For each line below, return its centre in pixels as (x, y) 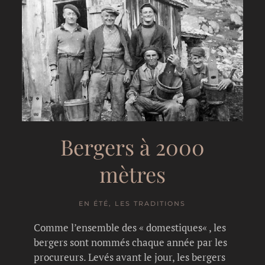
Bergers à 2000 (132, 146)
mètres (132, 174)
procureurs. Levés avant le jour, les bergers (130, 257)
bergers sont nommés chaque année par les (131, 242)
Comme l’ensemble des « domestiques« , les (130, 227)
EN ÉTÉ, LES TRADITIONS (132, 203)
